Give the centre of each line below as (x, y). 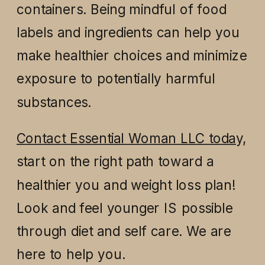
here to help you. (71, 254)
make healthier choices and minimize (132, 55)
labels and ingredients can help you (128, 32)
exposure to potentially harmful (116, 78)
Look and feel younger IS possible (125, 208)
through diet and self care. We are (124, 231)
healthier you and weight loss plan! (126, 185)
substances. (54, 102)
